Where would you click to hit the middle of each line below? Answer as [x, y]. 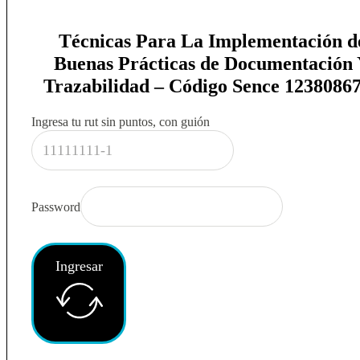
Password [56, 207]
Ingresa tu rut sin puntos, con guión [121, 122]
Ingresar [79, 266]
